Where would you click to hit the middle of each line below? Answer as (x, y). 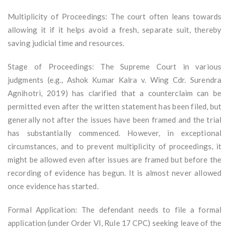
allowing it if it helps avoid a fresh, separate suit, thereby (114, 30)
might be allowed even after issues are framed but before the (114, 160)
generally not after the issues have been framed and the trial (114, 120)
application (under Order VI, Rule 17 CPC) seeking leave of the (114, 223)
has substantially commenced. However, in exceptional (114, 133)
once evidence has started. (53, 186)
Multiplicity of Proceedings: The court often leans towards (114, 17)
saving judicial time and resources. (66, 43)
